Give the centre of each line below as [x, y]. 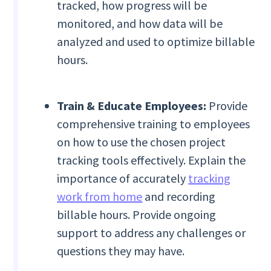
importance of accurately [123, 178]
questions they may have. [121, 251]
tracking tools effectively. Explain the [152, 160]
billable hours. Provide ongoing [137, 215]
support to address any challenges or [152, 233]
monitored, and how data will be [140, 24]
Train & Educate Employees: [133, 106]
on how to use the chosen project [142, 142]
